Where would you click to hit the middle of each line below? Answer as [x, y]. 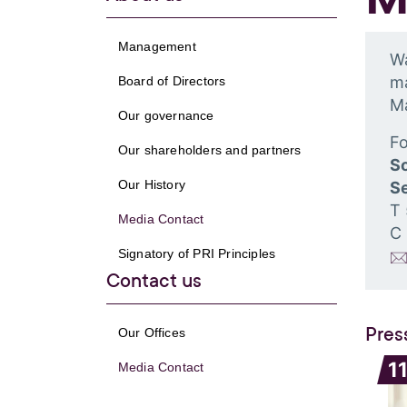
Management [157, 46]
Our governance [166, 115]
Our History [151, 184]
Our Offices [151, 332]
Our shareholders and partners [209, 149]
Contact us [154, 281]
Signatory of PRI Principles [197, 253]
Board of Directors [172, 80]
